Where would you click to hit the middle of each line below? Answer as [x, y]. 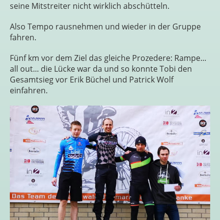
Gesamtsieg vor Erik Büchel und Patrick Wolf [92, 79]
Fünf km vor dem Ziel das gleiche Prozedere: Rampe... [108, 58]
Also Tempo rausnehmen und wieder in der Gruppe [105, 26]
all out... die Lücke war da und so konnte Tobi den [101, 69]
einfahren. [29, 90]
